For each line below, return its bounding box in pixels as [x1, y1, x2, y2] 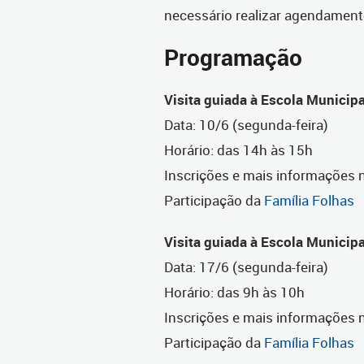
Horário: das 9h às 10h [164, 283, 305, 302]
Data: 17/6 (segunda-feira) [164, 258, 328, 277]
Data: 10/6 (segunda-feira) [164, 115, 328, 135]
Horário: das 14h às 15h [164, 141, 313, 160]
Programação [164, 42, 302, 73]
